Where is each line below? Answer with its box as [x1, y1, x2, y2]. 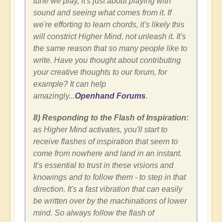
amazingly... [33, 91, 75, 100]
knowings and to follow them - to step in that [33, 172, 186, 181]
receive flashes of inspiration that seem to [33, 137, 178, 146]
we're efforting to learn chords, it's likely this [33, 20, 184, 29]
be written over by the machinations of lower [33, 196, 187, 205]
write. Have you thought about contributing [33, 55, 181, 64]
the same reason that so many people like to [33, 44, 187, 53]
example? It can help [33, 79, 106, 88]
